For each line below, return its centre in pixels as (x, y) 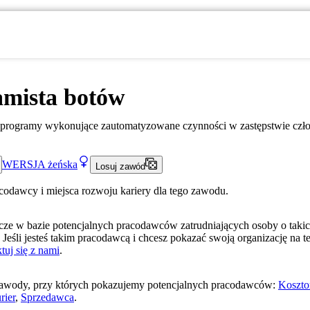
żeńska (63, 164)
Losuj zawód (120, 167)
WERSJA (24, 164)
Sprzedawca (47, 298)
